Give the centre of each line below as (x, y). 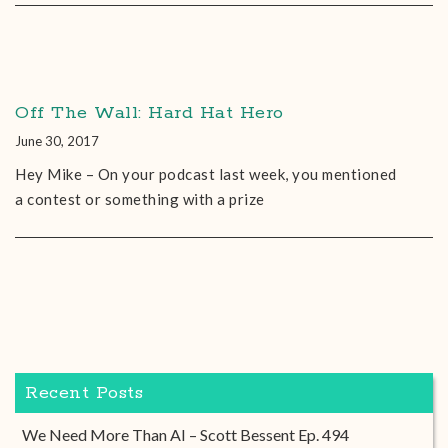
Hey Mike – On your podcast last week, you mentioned (206, 174)
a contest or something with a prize (140, 199)
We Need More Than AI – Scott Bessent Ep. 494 (185, 434)
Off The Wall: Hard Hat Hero (149, 113)
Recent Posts (84, 393)
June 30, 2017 (57, 141)
